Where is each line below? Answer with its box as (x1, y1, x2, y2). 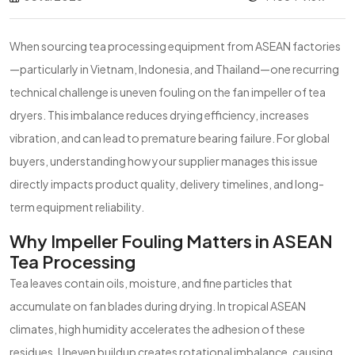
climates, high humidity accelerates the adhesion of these (10, 322, 305, 336)
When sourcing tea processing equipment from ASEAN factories (10, 39, 341, 53)
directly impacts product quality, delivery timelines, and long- (10, 177, 324, 191)
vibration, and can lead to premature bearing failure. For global (10, 131, 330, 145)
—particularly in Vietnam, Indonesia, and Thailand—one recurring (10, 62, 339, 76)
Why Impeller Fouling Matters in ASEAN (10, 230, 333, 252)
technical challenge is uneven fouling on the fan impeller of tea (10, 85, 326, 99)
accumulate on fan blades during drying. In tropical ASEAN (10, 299, 306, 313)
